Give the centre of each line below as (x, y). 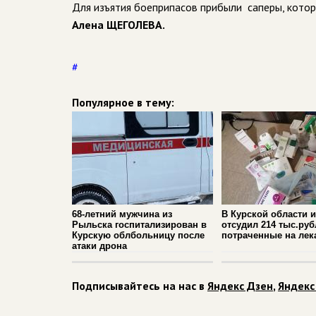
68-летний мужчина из (122, 214)
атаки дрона (99, 246)
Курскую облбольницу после (138, 235)
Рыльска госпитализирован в (139, 225)
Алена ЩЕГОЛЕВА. (119, 25)
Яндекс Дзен (240, 286)
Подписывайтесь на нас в (140, 286)
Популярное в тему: (123, 102)
